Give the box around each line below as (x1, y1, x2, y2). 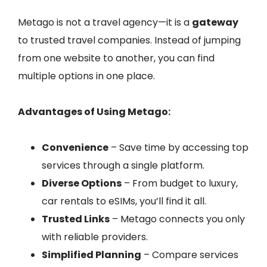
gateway (192, 15, 238, 29)
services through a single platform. (42, 159, 204, 172)
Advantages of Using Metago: (18, 105, 170, 119)
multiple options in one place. (18, 69, 155, 83)
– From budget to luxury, (122, 176, 238, 190)
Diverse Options (42, 176, 122, 190)
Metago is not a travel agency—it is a (18, 15, 192, 29)
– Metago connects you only (110, 212, 245, 226)
